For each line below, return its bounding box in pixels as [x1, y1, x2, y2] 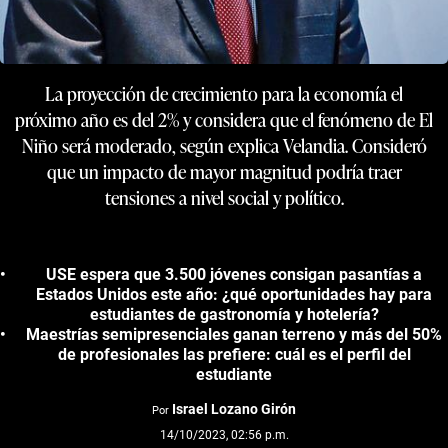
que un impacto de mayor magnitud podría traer [46, 158, 402, 184]
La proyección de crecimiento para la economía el [45, 80, 403, 106]
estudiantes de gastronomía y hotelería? [89, 304, 379, 324]
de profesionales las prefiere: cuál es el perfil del [57, 344, 411, 364]
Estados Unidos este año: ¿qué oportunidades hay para [36, 284, 432, 304]
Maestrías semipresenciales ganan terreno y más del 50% [26, 324, 442, 344]
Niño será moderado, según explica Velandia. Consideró [21, 132, 427, 158]
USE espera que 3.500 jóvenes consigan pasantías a [46, 264, 422, 284]
